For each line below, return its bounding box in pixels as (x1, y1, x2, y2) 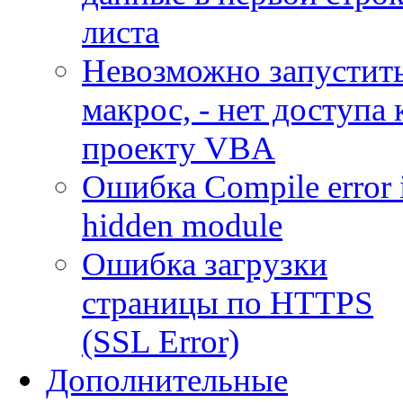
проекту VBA (82, 129, 275, 166)
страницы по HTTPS (82, 283, 373, 321)
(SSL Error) (82, 322, 239, 360)
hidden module (82, 206, 282, 244)
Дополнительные (46, 361, 288, 399)
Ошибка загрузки (82, 245, 327, 282)
